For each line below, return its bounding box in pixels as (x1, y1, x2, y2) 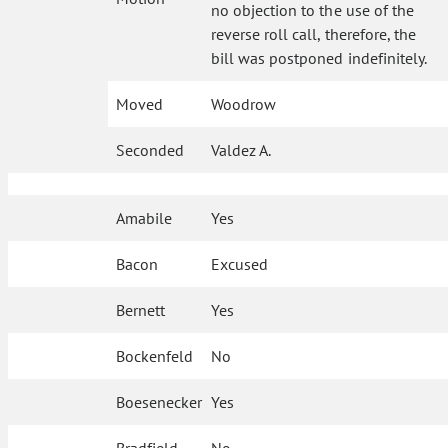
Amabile (116, 208, 173, 228)
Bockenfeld (116, 346, 194, 366)
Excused (211, 254, 269, 274)
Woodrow (211, 94, 277, 114)
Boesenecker (116, 392, 203, 412)
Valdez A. (211, 140, 272, 160)
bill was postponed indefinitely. (211, 48, 427, 68)
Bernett (116, 300, 166, 320)
